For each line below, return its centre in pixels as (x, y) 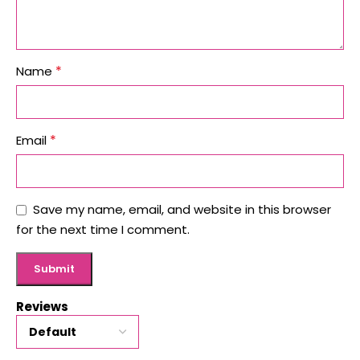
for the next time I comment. (103, 230)
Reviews (42, 306)
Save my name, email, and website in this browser (182, 210)
